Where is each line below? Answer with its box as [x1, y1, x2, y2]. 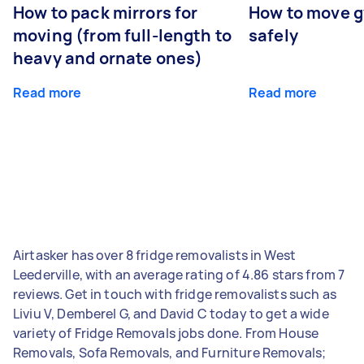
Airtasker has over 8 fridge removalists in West [13, 245, 297, 264]
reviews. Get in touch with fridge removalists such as [13, 284, 336, 303]
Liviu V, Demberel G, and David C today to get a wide [13, 304, 329, 323]
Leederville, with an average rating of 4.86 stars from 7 [13, 265, 345, 284]
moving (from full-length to [13, 24, 232, 46]
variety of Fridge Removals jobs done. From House [13, 323, 319, 342]
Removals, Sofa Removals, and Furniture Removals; [13, 343, 327, 362]
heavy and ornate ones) [13, 46, 203, 69]
